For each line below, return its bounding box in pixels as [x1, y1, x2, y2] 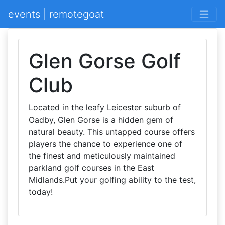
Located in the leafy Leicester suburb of [29, 102, 181, 113]
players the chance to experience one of [29, 139, 182, 149]
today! [29, 187, 53, 197]
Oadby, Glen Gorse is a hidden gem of [29, 115, 173, 125]
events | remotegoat [8, 8, 104, 20]
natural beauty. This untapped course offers [29, 127, 195, 137]
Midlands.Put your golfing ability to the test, [29, 175, 196, 185]
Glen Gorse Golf [29, 49, 181, 73]
